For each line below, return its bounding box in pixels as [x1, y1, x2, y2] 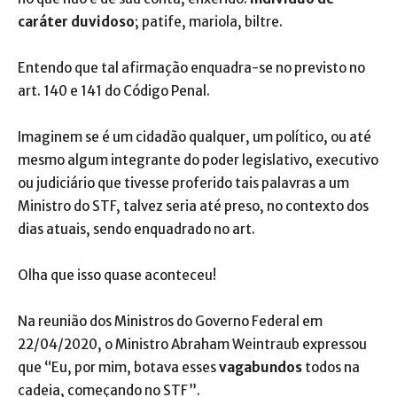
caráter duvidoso [18, 12, 135, 30]
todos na [302, 358, 360, 376]
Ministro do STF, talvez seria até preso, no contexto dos [18, 197, 369, 214]
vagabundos [219, 358, 302, 376]
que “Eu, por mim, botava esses [18, 358, 219, 376]
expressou [300, 335, 367, 353]
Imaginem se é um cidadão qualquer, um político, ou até [18, 128, 371, 145]
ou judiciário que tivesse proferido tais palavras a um [18, 174, 349, 191]
